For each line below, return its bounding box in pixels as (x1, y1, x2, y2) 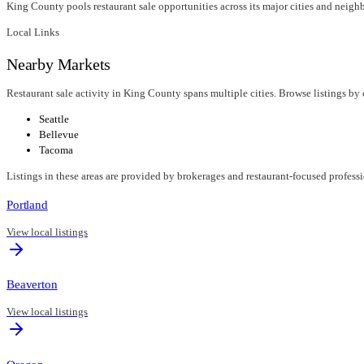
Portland (6, 197, 48, 212)
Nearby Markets (6, 55, 111, 74)
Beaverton (6, 277, 58, 292)
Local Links (6, 26, 59, 39)
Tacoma (39, 144, 73, 157)
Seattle (39, 113, 69, 126)
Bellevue (39, 128, 79, 141)
